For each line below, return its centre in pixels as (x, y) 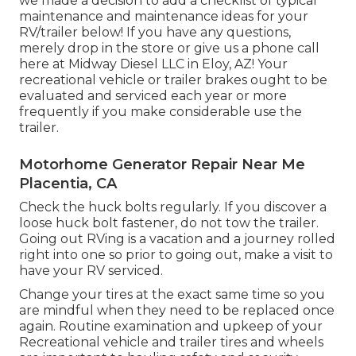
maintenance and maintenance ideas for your (164, 17)
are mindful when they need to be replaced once (177, 311)
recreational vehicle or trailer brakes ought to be (173, 80)
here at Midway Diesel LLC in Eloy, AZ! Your (153, 64)
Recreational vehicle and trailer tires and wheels (171, 342)
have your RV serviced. (91, 271)
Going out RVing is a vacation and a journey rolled (177, 239)
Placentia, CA (68, 184)
